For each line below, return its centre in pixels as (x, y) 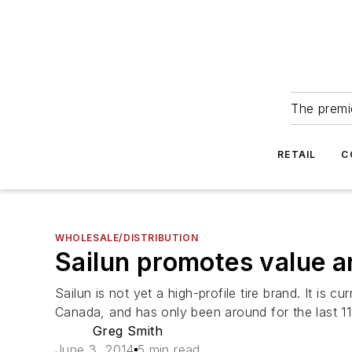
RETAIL (297, 154)
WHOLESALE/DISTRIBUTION (127, 238)
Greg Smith (127, 331)
